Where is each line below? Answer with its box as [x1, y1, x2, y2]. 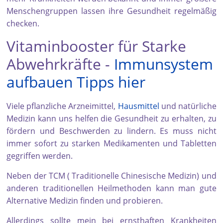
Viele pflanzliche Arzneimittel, [6, 101, 118, 112]
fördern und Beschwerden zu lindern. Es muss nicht [6, 125, 217, 137]
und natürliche [159, 101, 217, 112]
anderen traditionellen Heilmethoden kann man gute [6, 183, 217, 194]
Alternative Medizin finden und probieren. [6, 195, 163, 207]
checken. [6, 18, 40, 29]
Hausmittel [117, 101, 159, 112]
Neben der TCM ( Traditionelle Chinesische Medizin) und [6, 170, 217, 182]
